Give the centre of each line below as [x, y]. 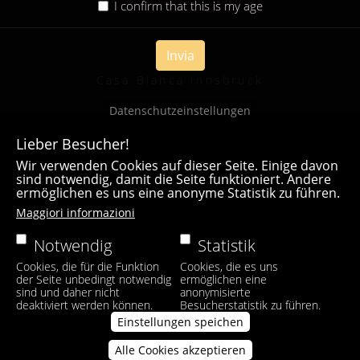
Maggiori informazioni [76, 213]
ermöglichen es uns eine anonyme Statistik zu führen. [178, 193]
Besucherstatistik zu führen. [250, 305]
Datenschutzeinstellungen [180, 110]
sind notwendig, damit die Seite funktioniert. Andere [174, 179]
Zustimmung [292, 350]
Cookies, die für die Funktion [88, 266]
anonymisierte [215, 292]
